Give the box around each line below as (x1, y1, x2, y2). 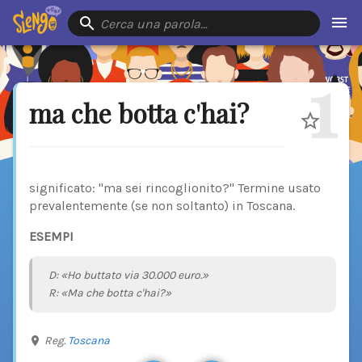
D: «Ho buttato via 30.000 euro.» (48, 267, 208, 282)
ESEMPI (29, 229, 74, 245)
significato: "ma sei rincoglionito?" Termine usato (29, 180, 321, 196)
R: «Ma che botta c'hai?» (48, 285, 171, 300)
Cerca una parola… (99, 16, 208, 32)
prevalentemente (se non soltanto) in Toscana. (29, 198, 295, 214)
